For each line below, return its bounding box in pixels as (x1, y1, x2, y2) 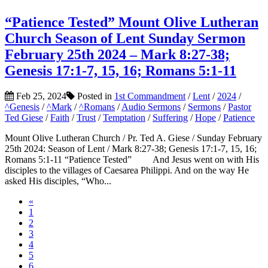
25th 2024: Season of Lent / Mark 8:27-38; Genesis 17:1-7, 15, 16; (5, 144, 257, 154)
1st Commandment (114, 91, 185, 102)
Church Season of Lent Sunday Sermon (5, 31, 245, 47)
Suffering (153, 112, 188, 123)
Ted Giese (5, 112, 43, 123)
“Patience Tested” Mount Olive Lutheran (5, 14, 258, 31)
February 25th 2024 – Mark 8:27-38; (5, 47, 230, 63)
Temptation (103, 112, 145, 123)
